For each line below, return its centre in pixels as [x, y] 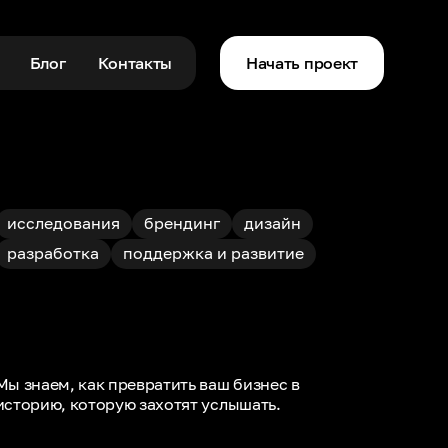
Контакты [134, 63]
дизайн [272, 223]
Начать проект [302, 63]
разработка [52, 253]
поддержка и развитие [213, 253]
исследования [63, 223]
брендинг [181, 223]
